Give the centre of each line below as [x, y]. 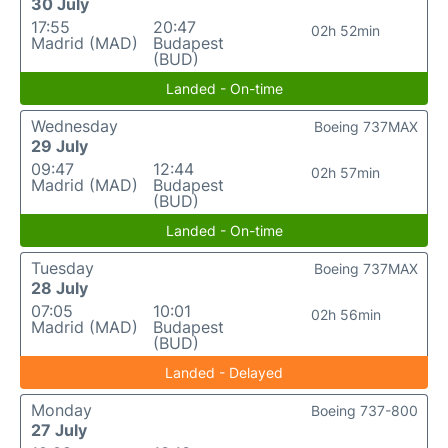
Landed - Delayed [224, 372]
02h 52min [346, 30]
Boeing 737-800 [364, 410]
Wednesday [74, 126]
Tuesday [62, 268]
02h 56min [345, 314]
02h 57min [346, 172]
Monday [61, 410]
